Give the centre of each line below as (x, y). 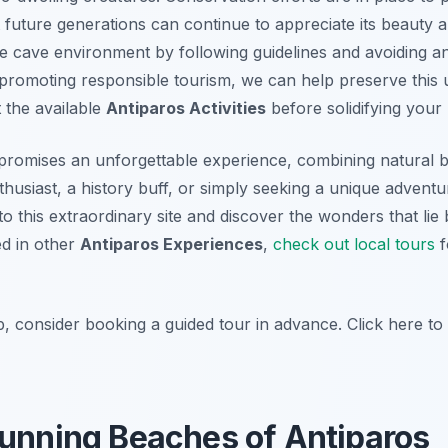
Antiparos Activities (186, 107)
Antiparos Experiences (171, 243)
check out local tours (354, 243)
